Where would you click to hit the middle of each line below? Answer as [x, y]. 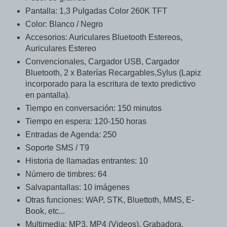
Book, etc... [45, 211]
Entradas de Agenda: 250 [71, 134]
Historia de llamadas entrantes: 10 [86, 161]
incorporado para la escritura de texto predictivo [110, 84]
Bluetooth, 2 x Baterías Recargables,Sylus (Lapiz [113, 72]
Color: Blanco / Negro [64, 24]
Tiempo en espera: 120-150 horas [86, 121]
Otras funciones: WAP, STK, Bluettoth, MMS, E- [109, 200]
